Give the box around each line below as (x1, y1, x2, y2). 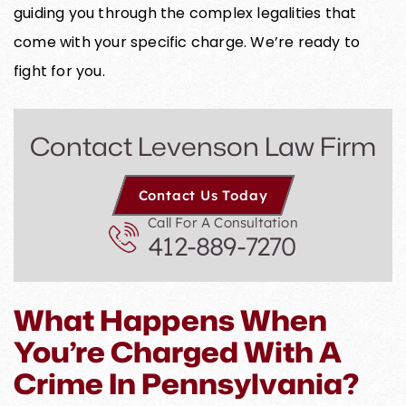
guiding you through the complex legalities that (14, 2, 357, 24)
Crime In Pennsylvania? (14, 362, 359, 403)
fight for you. (14, 60, 105, 82)
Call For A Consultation (148, 213, 298, 231)
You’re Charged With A (14, 331, 342, 372)
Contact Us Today (138, 186, 268, 204)
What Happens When (14, 299, 327, 340)
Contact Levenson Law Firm (30, 127, 376, 164)
